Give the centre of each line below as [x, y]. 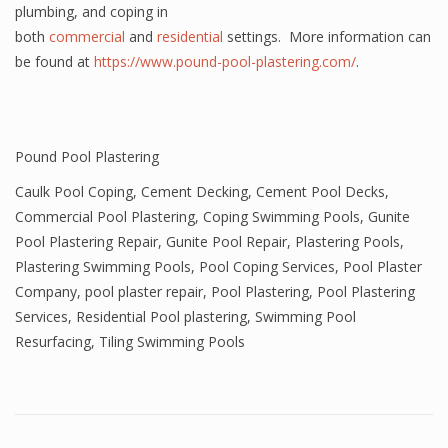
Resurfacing [53, 341]
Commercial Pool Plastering [105, 216]
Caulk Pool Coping [74, 191]
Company [46, 291]
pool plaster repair [144, 291]
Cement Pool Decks [320, 191]
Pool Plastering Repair [86, 241]
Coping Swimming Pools [281, 216]
